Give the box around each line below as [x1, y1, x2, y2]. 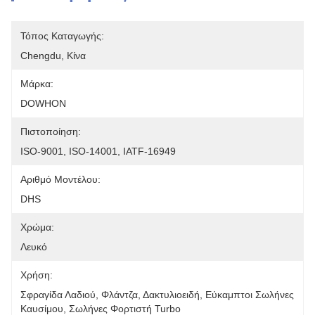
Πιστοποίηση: [20, 126, 81, 137]
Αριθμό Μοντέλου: [20, 174, 101, 185]
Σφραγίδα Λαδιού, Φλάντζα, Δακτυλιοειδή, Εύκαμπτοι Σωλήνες [20, 289, 294, 300]
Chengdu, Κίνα [20, 50, 86, 61]
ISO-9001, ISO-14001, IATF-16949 [20, 146, 176, 157]
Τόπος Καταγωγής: [20, 30, 104, 41]
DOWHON [20, 98, 66, 109]
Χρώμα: [20, 221, 54, 233]
